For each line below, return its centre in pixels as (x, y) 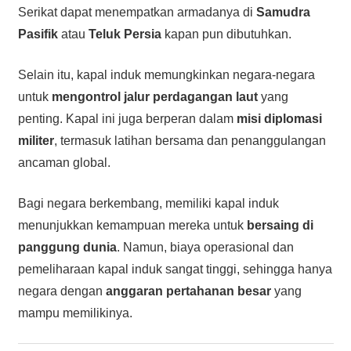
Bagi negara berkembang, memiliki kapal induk (148, 203)
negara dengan (62, 291)
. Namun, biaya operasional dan (205, 247)
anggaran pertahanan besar (188, 291)
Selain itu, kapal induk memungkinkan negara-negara (166, 74)
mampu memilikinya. (75, 313)
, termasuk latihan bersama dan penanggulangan (190, 140)
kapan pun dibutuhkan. (226, 34)
